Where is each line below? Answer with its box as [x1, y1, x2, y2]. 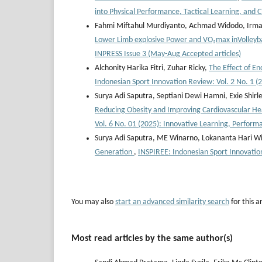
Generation [95, 148, 134, 157]
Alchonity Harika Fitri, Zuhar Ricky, [95, 64, 209, 73]
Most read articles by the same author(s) [71, 234, 233, 244]
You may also [71, 198, 115, 207]
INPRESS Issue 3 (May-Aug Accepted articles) [95, 50, 241, 59]
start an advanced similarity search [115, 198, 229, 207]
